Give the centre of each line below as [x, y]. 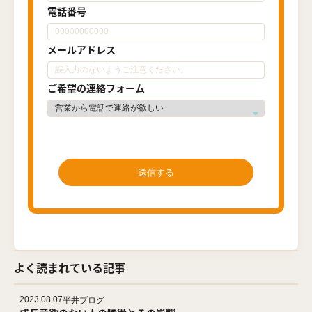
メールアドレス [81, 49]
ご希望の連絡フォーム [96, 88]
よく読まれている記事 [70, 267]
